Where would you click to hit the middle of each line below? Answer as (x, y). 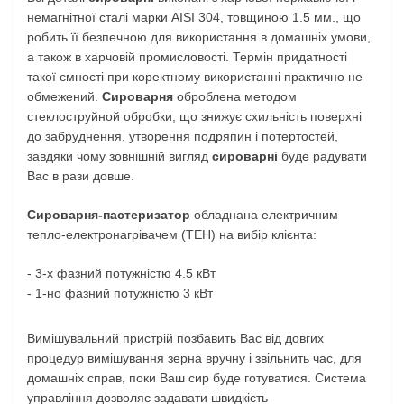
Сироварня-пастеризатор (109, 214)
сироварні (245, 156)
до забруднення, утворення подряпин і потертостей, (183, 136)
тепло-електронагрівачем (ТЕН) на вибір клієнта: (172, 234)
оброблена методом (235, 96)
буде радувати (322, 156)
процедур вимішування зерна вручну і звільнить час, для (194, 358)
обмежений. (64, 96)
